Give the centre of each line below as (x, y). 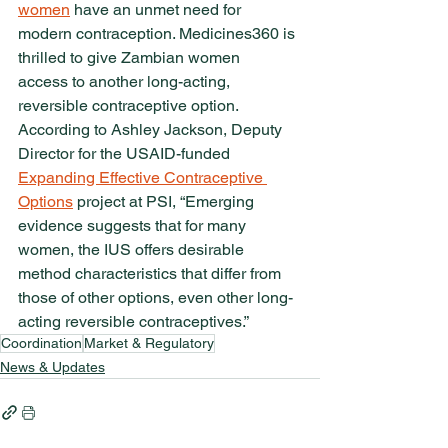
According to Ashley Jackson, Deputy (152, 130)
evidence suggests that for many (134, 226)
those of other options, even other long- (155, 298)
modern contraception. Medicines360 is (158, 34)
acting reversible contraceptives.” (133, 322)
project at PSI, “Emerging (165, 202)
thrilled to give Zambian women (131, 58)
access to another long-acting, (126, 82)
